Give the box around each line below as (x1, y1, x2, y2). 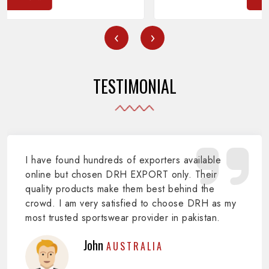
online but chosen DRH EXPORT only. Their (25, 168, 217, 182)
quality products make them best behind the (25, 182, 214, 196)
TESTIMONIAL (92, 74, 177, 99)
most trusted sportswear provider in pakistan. (25, 211, 220, 225)
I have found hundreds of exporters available (25, 153, 221, 168)
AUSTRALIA (106, 239, 163, 254)
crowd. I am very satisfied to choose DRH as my (25, 196, 236, 211)
